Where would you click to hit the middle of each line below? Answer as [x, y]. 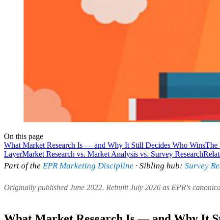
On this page [24, 136]
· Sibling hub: [159, 165]
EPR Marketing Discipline [88, 165]
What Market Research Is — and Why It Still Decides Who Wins [105, 145]
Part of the [23, 165]
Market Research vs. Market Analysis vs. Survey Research [113, 154]
